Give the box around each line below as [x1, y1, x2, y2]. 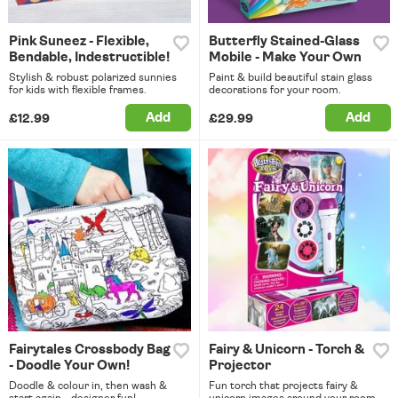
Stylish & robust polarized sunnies [9, 72, 177, 84]
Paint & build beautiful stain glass [208, 72, 372, 84]
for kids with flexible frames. [9, 84, 147, 96]
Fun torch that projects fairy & [208, 379, 358, 391]
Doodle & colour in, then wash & [9, 379, 167, 391]
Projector [208, 358, 271, 372]
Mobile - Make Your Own [208, 51, 362, 65]
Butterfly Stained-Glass [208, 35, 360, 49]
